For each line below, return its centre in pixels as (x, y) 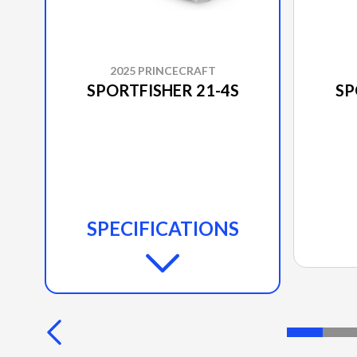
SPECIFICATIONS (163, 228)
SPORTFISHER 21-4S (163, 90)
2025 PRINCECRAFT (163, 70)
